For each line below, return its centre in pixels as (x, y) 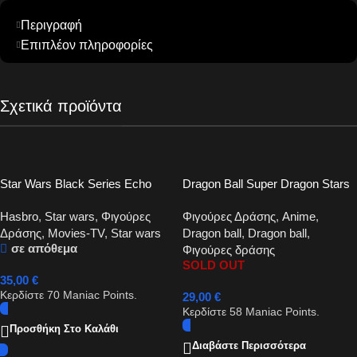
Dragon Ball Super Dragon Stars (266, 184)
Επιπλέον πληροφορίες (87, 45)
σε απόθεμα (44, 249)
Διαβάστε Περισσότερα (249, 346)
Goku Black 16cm (229, 201)
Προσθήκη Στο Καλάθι (64, 329)
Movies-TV (76, 233)
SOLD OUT (214, 265)
